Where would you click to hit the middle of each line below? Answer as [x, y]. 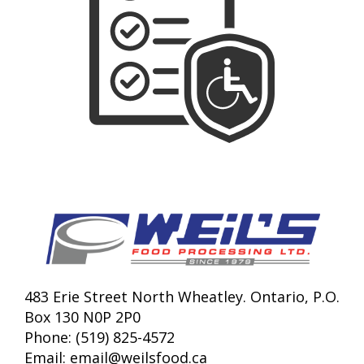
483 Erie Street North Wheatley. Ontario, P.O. [182, 296]
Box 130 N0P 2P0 [82, 316]
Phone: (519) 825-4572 [100, 337]
